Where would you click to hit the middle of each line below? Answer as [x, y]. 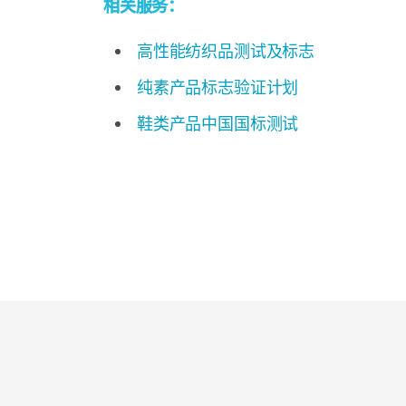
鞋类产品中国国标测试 [218, 123]
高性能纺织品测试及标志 [226, 51]
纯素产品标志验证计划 [218, 87]
